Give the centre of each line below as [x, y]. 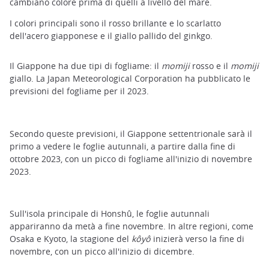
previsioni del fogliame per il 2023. [79, 91]
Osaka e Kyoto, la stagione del [71, 238]
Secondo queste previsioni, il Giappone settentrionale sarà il [131, 133]
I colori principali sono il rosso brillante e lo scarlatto [115, 23]
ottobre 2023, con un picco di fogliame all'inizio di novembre [131, 159]
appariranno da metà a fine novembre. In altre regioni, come [131, 226]
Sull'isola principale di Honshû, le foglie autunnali [110, 213]
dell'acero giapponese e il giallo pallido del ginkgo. [111, 36]
